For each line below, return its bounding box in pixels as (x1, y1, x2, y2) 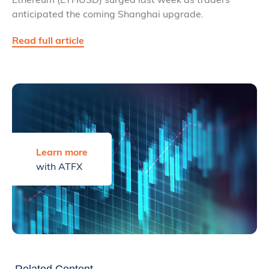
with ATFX (36, 160, 82, 172)
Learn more (36, 145, 88, 158)
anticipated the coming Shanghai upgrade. (12, 8, 204, 20)
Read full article (12, 34, 84, 47)
